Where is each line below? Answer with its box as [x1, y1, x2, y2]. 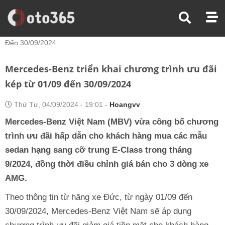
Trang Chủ [5, 14, 39, 22]
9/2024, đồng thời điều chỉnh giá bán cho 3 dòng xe [5, 159, 208, 169]
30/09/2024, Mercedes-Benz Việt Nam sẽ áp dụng [5, 206, 191, 216]
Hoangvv [109, 100, 140, 108]
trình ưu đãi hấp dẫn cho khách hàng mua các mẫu [5, 131, 207, 141]
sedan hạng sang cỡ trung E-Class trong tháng [5, 145, 192, 155]
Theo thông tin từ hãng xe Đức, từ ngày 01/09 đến [5, 192, 192, 202]
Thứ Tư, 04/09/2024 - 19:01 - [12, 100, 109, 108]
